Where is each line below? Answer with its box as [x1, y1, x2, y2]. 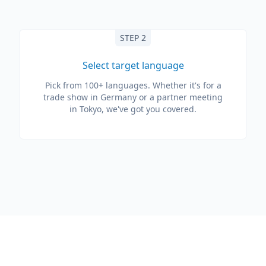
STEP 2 [120, 32, 146, 43]
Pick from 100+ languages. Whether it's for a [45, 80, 221, 91]
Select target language [82, 59, 184, 72]
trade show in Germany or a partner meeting [43, 91, 223, 103]
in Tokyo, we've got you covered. [69, 103, 197, 115]
